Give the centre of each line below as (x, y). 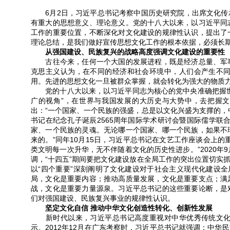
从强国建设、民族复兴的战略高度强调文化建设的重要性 (128, 52)
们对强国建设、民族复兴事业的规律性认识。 (103, 198)
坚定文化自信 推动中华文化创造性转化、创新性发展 (122, 208)
